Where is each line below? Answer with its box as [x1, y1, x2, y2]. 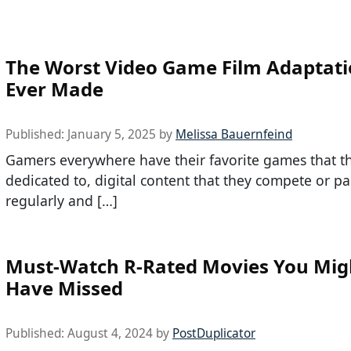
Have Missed [5, 275, 123, 302]
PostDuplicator [172, 325, 255, 342]
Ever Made [5, 75, 103, 102]
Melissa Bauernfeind [175, 125, 292, 143]
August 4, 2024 [67, 325, 153, 342]
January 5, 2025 [67, 125, 156, 143]
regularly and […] [5, 190, 118, 210]
